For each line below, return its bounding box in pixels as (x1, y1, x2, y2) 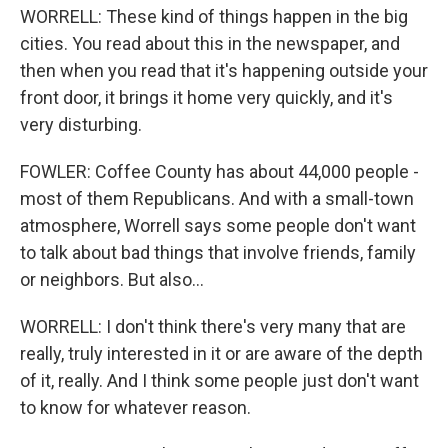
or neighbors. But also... (20, 269, 204, 290)
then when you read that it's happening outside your (20, 60, 428, 81)
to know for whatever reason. (20, 397, 251, 418)
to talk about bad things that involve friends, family (20, 242, 416, 263)
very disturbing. (20, 114, 142, 135)
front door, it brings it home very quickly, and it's (20, 87, 393, 108)
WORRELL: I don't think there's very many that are (20, 316, 406, 337)
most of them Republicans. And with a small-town (20, 188, 414, 209)
